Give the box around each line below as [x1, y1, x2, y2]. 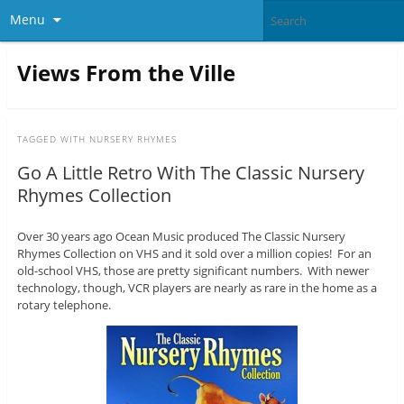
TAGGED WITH [16, 133, 89, 146]
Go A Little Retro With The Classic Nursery [16, 161, 364, 186]
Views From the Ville [16, 57, 235, 87]
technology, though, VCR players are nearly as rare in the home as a [16, 280, 377, 297]
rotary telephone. [16, 297, 111, 314]
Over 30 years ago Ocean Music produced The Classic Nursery [16, 228, 345, 245]
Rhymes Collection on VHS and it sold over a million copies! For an [16, 245, 372, 262]
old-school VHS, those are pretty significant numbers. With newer [16, 262, 369, 280]
